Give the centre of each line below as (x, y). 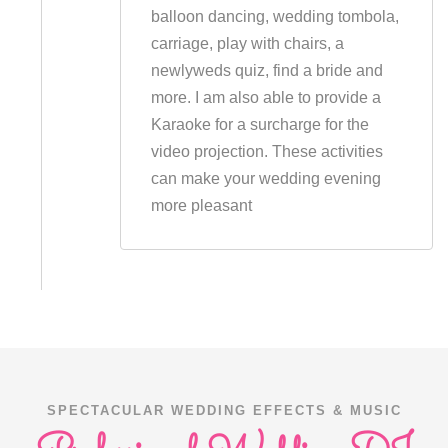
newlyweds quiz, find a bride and (266, 70)
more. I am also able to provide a (265, 97)
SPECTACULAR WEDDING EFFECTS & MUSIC (224, 410)
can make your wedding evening (265, 178)
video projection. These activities (266, 151)
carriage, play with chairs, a (247, 43)
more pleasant (201, 205)
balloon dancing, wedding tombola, (274, 16)
